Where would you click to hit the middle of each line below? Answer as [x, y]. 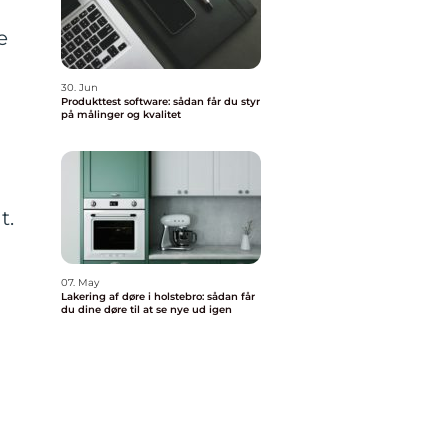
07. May [80, 282]
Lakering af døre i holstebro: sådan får [158, 296]
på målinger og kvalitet [121, 114]
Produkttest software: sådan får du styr [160, 101]
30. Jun [79, 87]
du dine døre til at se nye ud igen [146, 309]
